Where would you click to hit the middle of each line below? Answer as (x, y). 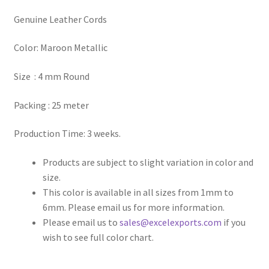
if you (233, 222)
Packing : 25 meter (51, 105)
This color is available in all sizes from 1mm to (138, 192)
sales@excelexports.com (170, 222)
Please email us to (81, 222)
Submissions (39, 186)
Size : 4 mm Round (51, 76)
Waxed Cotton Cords (55, 250)
